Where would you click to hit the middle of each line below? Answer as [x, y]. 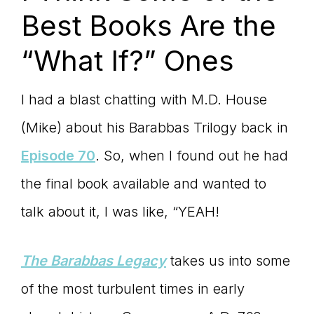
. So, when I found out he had [192, 156]
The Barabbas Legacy [94, 261]
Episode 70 [58, 156]
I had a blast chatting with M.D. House [144, 100]
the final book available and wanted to [144, 184]
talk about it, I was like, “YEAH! [120, 212]
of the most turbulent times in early [133, 289]
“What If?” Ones [128, 61]
